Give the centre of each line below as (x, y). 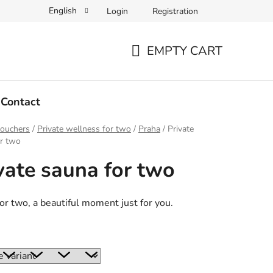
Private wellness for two (84, 129)
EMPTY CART (185, 51)
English (64, 11)
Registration (175, 11)
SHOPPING (162, 65)
